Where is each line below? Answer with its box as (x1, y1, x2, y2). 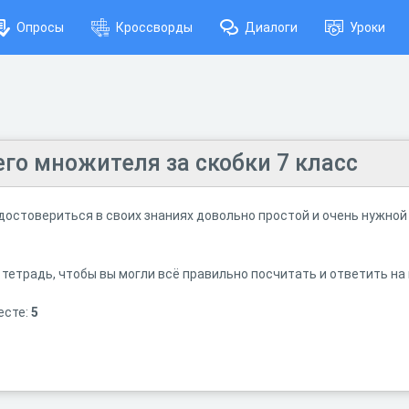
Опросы (16, 20, 64, 35)
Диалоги (245, 20, 298, 35)
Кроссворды (116, 20, 193, 35)
